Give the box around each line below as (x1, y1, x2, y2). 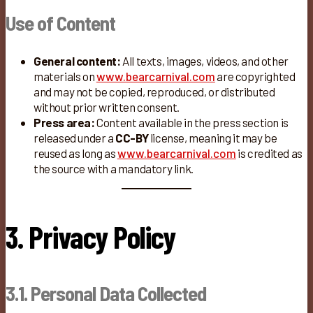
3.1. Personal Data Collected (6, 281, 206, 306)
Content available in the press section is (94, 115, 289, 130)
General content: (34, 54, 121, 68)
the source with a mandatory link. (34, 161, 194, 176)
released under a (34, 131, 116, 145)
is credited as (235, 146, 303, 161)
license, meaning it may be (148, 131, 277, 145)
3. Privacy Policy (6, 217, 175, 255)
